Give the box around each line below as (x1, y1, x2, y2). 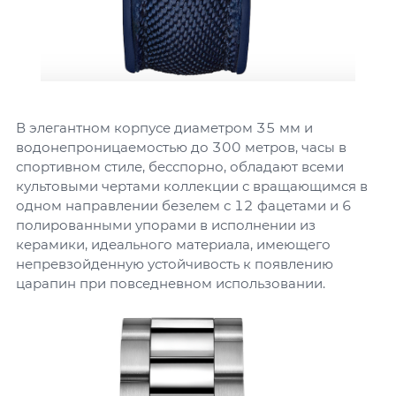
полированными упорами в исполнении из (16, 217, 316, 233)
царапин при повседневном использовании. (16, 275, 325, 292)
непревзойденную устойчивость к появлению (16, 255, 333, 272)
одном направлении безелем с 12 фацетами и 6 (16, 197, 352, 214)
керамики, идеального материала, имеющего (16, 236, 331, 253)
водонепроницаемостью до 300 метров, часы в (16, 139, 346, 156)
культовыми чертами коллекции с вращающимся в (16, 178, 368, 194)
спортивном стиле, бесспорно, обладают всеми (16, 158, 344, 175)
